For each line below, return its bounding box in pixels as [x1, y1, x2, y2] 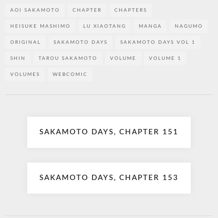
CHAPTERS [114, 7, 147, 13]
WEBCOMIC [53, 72, 88, 77]
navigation [7, 133, 66, 146]
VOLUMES [10, 72, 40, 77]
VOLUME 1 [149, 55, 182, 61]
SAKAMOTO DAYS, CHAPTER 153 [39, 174, 179, 182]
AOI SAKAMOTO [10, 7, 60, 13]
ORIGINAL [10, 39, 41, 45]
